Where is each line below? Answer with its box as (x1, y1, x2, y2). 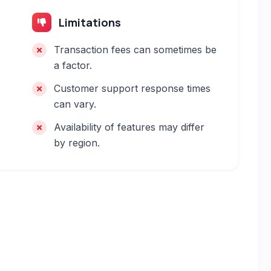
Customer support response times (54, 82, 211, 94)
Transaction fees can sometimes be (54, 44, 217, 56)
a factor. (54, 59, 93, 71)
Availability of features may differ (54, 121, 205, 133)
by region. (54, 137, 100, 149)
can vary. (54, 98, 97, 110)
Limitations (59, 15, 122, 30)
